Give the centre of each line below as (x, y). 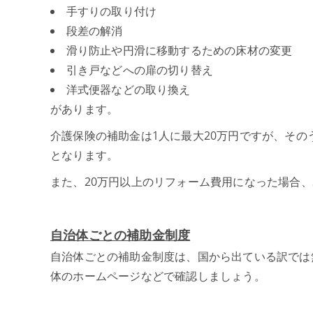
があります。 (85, 109)
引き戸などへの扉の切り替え (140, 70)
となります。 (85, 155)
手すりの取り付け (111, 11)
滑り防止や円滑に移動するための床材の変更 (179, 50)
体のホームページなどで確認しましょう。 (158, 276)
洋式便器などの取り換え (128, 89)
